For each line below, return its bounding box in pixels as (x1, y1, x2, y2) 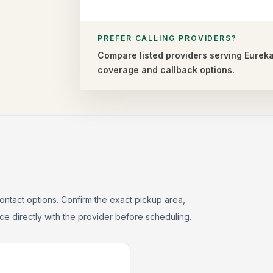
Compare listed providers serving (97, 50, 245, 60)
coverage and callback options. (97, 65, 235, 75)
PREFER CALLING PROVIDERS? (97, 34, 238, 43)
